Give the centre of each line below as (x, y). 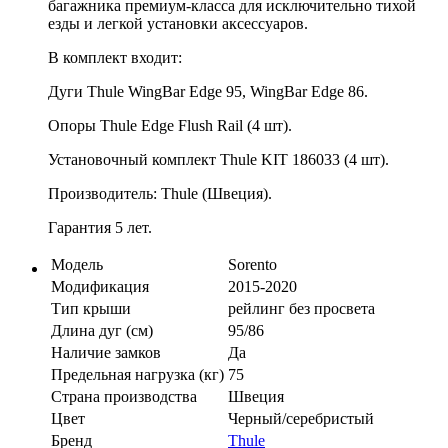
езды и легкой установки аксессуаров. (178, 23)
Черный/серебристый (301, 418)
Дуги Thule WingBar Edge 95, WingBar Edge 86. (208, 91)
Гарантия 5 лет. (100, 227)
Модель (77, 264)
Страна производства (124, 396)
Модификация (100, 286)
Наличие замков (106, 352)
